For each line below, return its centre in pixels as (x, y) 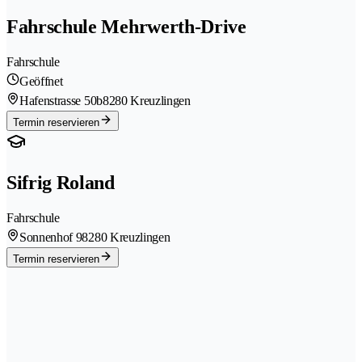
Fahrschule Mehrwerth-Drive (126, 27)
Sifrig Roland (61, 183)
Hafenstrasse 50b (61, 101)
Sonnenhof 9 (51, 237)
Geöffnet (41, 82)
